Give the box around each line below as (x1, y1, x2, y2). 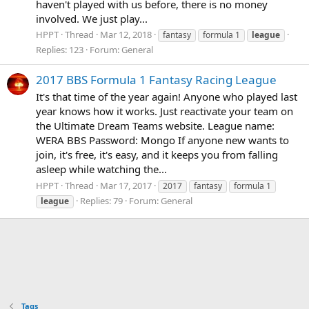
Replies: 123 (36, 43, 83, 57)
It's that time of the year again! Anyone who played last (36, 90, 297, 104)
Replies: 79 (80, 195, 123, 208)
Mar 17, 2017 (100, 179, 152, 192)
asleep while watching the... (36, 162, 167, 177)
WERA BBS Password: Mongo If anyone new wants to (36, 133, 289, 148)
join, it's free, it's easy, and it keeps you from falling (36, 148, 278, 162)
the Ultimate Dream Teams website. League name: (36, 119, 275, 133)
